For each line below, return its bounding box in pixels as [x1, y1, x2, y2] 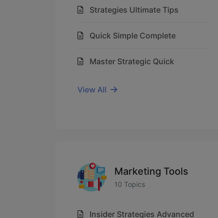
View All [77, 85, 107, 94]
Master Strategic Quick [90, 56, 174, 66]
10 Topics [114, 180, 145, 188]
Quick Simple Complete [90, 31, 176, 40]
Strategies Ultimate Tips [90, 5, 179, 15]
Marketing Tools [114, 165, 188, 177]
